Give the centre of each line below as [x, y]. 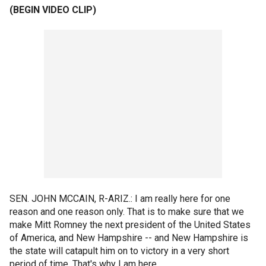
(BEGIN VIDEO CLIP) [53, 10]
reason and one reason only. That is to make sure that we [127, 212]
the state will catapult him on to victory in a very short [119, 251]
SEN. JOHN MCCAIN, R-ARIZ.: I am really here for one [120, 199]
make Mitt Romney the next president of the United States [130, 225]
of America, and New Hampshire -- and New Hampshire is [129, 238]
